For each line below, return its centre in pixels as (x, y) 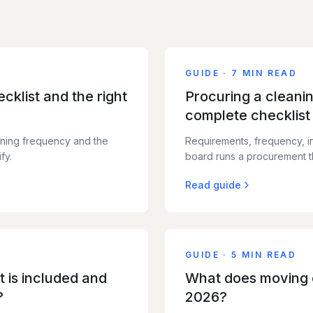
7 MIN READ (264, 73)
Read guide (213, 185)
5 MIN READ (264, 255)
